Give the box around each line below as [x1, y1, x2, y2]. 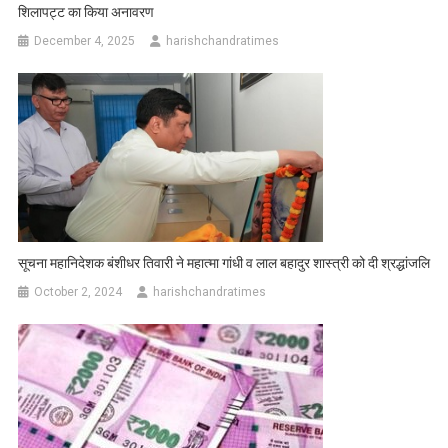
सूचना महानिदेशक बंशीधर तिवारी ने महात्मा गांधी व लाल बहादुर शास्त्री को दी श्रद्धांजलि [18, 255, 431, 272]
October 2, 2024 [34, 285, 123, 300]
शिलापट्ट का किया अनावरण [18, 4, 155, 21]
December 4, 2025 [34, 34, 136, 49]
